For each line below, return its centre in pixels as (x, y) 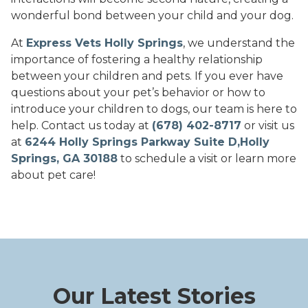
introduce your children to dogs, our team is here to (154, 109)
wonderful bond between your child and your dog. (152, 16)
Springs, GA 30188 (64, 159)
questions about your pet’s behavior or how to (138, 93)
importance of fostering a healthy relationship (137, 60)
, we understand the (239, 43)
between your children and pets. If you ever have (147, 76)
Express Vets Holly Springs (104, 43)
